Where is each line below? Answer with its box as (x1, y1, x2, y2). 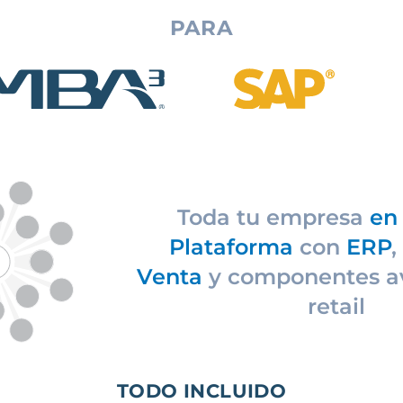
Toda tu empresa (176, 204, 363, 231)
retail (308, 293, 365, 320)
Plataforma (169, 234, 293, 261)
